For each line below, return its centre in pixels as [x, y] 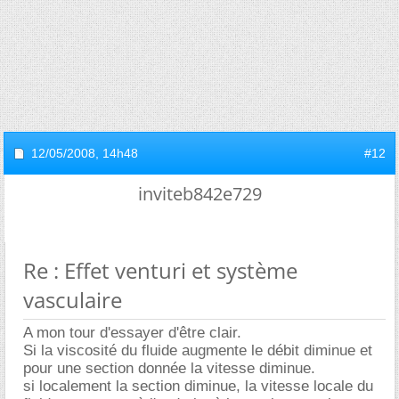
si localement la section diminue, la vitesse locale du [198, 386]
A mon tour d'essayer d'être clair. [132, 332]
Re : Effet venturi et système [160, 270]
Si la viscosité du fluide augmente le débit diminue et [198, 350]
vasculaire [73, 299]
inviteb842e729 [199, 193]
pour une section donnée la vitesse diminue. [169, 368]
